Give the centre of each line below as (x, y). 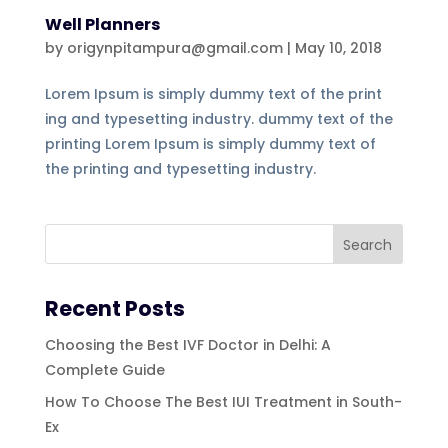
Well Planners (102, 24)
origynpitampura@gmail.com (174, 47)
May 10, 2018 (338, 47)
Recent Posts (114, 308)
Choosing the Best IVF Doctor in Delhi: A (187, 344)
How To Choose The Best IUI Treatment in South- (223, 401)
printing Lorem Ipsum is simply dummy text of (210, 143)
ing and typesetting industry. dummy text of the (218, 118)
